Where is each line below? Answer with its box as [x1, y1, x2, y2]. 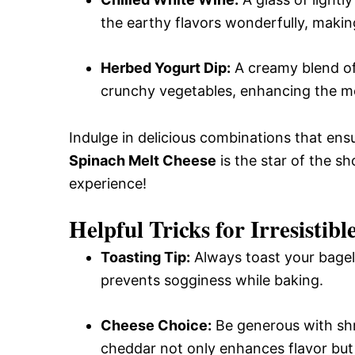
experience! [69, 175, 147, 192]
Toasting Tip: [101, 249, 190, 265]
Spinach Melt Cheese [69, 152, 216, 169]
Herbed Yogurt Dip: [101, 59, 231, 76]
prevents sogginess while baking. [101, 272, 323, 288]
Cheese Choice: [101, 317, 212, 334]
